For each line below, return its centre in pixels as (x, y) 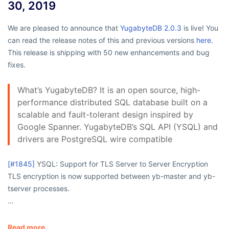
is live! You (200, 28)
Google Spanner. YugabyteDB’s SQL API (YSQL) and (118, 127)
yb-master (169, 176)
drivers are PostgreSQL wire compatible (95, 139)
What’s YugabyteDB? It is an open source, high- (109, 90)
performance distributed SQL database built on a (112, 102)
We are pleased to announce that (64, 28)
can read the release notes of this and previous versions (102, 40)
